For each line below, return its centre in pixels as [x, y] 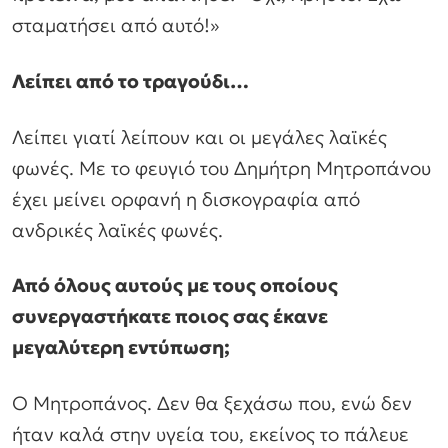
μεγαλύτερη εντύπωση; [121, 347]
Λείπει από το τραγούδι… [130, 80]
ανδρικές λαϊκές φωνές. [117, 229]
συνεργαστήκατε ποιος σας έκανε [170, 316]
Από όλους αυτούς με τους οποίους [175, 285]
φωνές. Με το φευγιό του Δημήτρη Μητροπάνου [221, 167]
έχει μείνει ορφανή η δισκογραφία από [186, 198]
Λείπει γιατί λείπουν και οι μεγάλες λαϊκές [199, 136]
